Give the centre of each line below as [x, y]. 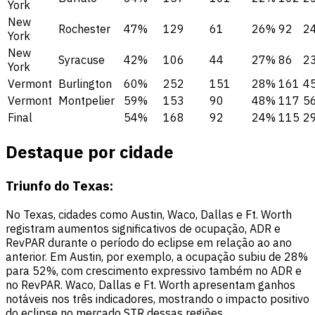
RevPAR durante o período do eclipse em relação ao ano [149, 242]
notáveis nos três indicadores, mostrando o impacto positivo [157, 298]
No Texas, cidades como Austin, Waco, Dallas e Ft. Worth [149, 214]
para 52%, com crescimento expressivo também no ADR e [154, 270]
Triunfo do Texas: [59, 185]
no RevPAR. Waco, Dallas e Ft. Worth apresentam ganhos [150, 284]
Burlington [85, 83]
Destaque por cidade [90, 152]
